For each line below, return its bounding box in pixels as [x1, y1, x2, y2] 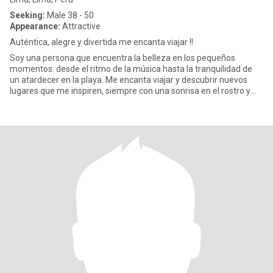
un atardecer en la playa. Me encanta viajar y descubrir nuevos [10, 75, 247, 85]
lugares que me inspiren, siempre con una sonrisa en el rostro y [10, 86, 250, 96]
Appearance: [10, 21, 60, 31]
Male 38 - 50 [45, 10, 94, 20]
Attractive [60, 21, 101, 31]
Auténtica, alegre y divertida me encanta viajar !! [10, 37, 193, 47]
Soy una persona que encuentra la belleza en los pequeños [10, 53, 235, 63]
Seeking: [10, 10, 45, 20]
